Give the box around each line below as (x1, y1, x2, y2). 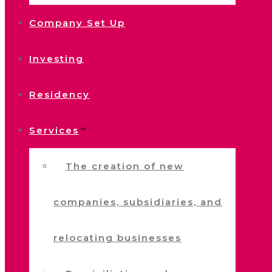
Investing (29, 53, 84, 65)
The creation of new (66, 160, 184, 172)
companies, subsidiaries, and (53, 196, 222, 208)
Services (29, 124, 79, 137)
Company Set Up (29, 17, 125, 29)
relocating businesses (53, 232, 182, 244)
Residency (29, 89, 90, 101)
